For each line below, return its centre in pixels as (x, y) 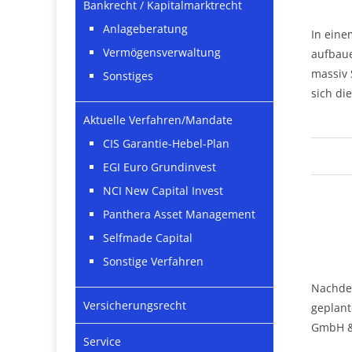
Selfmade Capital (148, 238)
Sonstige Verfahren (153, 262)
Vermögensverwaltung (162, 53)
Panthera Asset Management (179, 214)
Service (102, 342)
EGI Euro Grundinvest (159, 167)
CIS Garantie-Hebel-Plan (166, 144)
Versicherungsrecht (135, 306)
